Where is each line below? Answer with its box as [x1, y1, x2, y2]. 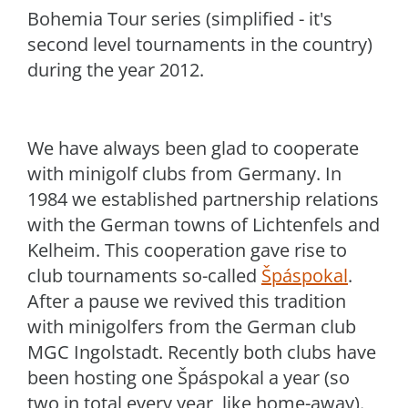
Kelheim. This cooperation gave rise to [27, 238, 347, 262]
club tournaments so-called [27, 263, 261, 288]
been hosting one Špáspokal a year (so [27, 365, 350, 390]
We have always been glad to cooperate [27, 136, 359, 160]
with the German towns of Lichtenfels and [27, 212, 380, 237]
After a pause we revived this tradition [27, 289, 346, 313]
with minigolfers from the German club [27, 314, 356, 339]
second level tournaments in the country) [27, 32, 372, 56]
